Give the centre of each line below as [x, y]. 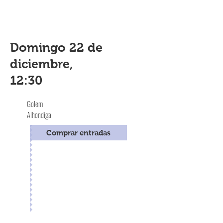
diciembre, [42, 64]
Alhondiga [39, 114]
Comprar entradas [78, 133]
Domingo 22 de [56, 47]
